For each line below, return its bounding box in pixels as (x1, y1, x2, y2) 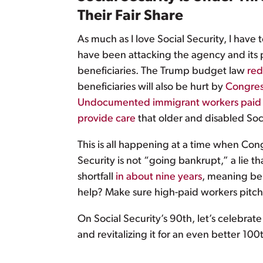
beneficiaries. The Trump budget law (77, 66, 247, 77)
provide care (77, 113, 136, 125)
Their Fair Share (77, 9, 183, 24)
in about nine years (116, 171, 202, 183)
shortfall (77, 171, 116, 183)
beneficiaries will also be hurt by (77, 82, 225, 93)
